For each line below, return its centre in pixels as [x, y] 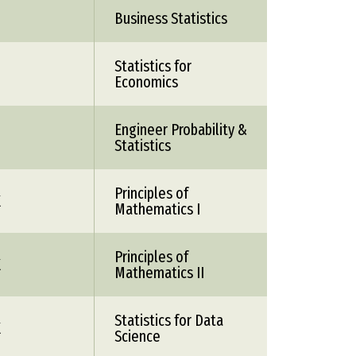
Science [137, 336]
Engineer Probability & [181, 130]
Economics [146, 82]
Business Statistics [171, 18]
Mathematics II [159, 273]
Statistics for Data [169, 320]
